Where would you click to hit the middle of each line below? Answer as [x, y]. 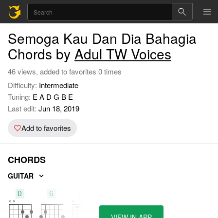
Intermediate [59, 85]
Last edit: [22, 108]
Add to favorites [46, 128]
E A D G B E [53, 97]
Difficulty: [23, 85]
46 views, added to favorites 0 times [65, 71]
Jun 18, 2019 [58, 108]
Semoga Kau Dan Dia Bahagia [102, 38]
